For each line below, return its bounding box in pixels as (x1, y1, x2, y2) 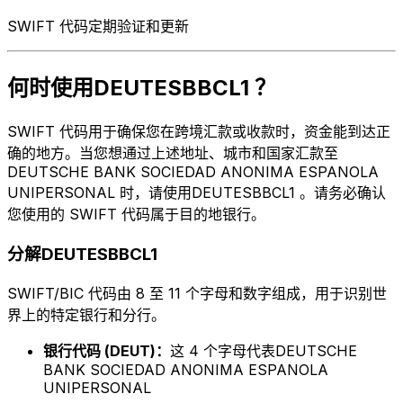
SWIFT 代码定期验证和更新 (7, 16, 189, 35)
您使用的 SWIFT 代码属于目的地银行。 (7, 204, 265, 223)
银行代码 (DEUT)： (43, 342, 170, 361)
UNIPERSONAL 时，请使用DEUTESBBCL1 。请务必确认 (7, 183, 386, 201)
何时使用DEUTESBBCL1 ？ (7, 74, 276, 101)
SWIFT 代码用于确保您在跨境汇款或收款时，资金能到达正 (7, 121, 390, 140)
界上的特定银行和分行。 (7, 306, 166, 325)
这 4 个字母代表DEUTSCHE (170, 342, 357, 361)
